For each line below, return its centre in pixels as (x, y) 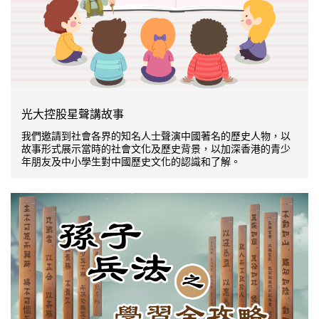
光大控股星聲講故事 (73, 114)
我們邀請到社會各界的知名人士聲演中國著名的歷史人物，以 (156, 136)
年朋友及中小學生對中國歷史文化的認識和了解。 (131, 161)
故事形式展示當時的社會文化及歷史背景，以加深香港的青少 (156, 148)
